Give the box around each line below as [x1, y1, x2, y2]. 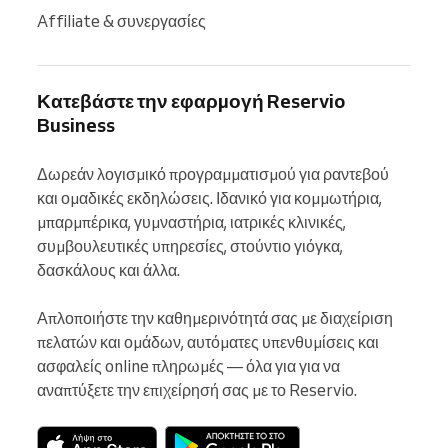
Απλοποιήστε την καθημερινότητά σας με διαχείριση [37, 307, 393, 328]
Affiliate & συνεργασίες [37, 10, 206, 31]
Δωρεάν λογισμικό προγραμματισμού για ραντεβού [37, 163, 389, 184]
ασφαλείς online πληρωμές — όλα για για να [37, 355, 340, 376]
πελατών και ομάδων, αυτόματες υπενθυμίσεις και [37, 331, 379, 352]
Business [37, 112, 115, 137]
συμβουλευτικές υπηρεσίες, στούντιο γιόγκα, [37, 235, 343, 256]
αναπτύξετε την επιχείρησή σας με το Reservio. [37, 379, 357, 400]
